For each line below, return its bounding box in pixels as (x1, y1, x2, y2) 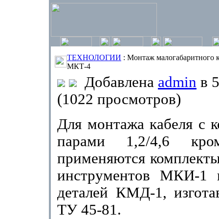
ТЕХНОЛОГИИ (67, 53, 121, 62)
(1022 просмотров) (57, 91, 181, 108)
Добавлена (77, 74, 158, 90)
